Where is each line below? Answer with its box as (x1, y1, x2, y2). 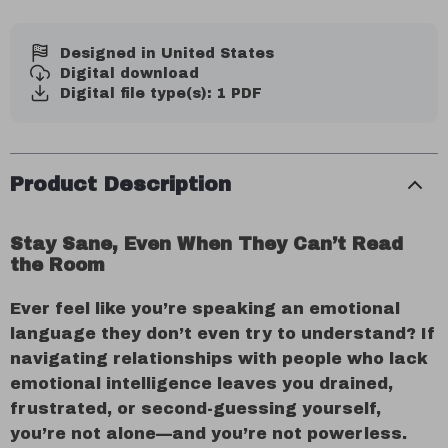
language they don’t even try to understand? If (10, 325, 436, 342)
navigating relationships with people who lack (10, 350, 428, 367)
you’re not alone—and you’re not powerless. (10, 425, 407, 442)
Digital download (60, 65, 199, 81)
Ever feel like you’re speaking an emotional (10, 300, 400, 317)
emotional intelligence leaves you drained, (10, 375, 393, 392)
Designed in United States (60, 45, 274, 61)
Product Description (10, 173, 231, 195)
